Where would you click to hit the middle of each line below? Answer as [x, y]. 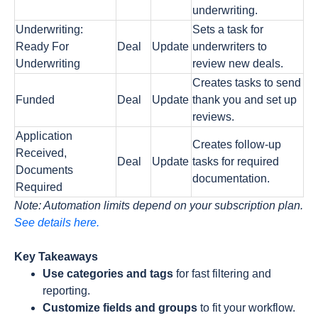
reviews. [213, 117]
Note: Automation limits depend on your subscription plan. [159, 205]
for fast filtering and [224, 274]
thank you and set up [245, 100]
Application [44, 136]
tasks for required [236, 161]
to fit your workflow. [246, 308]
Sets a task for [228, 29]
